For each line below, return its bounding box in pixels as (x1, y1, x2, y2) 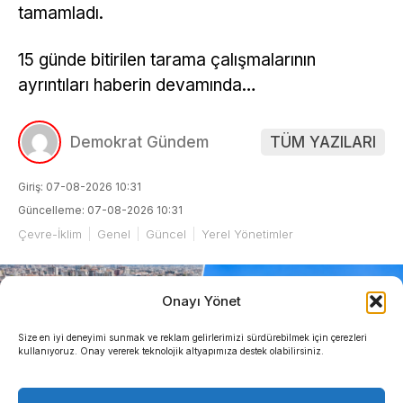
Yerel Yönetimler (201, 226, 293, 241)
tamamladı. (18, 2, 103, 23)
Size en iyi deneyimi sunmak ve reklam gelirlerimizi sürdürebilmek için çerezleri (18, 332, 367, 343)
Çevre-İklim (18, 226, 82, 241)
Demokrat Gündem (70, 132, 209, 151)
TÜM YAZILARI (270, 132, 376, 151)
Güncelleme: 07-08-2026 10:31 (18, 202, 183, 217)
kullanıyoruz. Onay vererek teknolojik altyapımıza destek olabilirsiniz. (18, 345, 324, 356)
